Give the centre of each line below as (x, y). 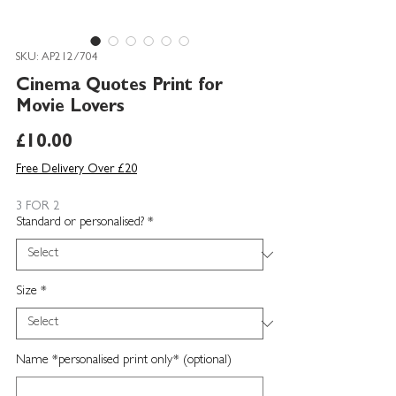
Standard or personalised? (80, 224)
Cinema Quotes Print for (119, 87)
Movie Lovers (70, 108)
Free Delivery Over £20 (76, 170)
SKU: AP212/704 (57, 58)
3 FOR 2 (38, 207)
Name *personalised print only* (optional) (124, 362)
